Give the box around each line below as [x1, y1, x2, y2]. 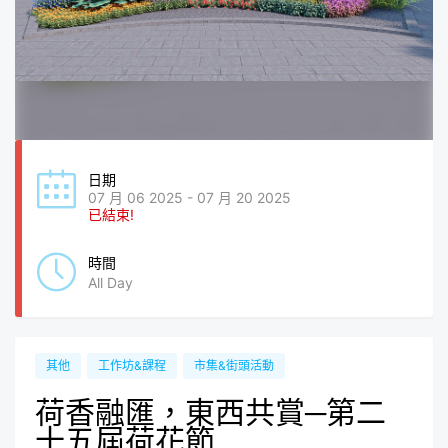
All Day [88, 274, 133, 291]
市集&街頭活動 [194, 358, 274, 373]
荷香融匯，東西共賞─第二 [35, 394, 386, 430]
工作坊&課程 [98, 358, 166, 373]
